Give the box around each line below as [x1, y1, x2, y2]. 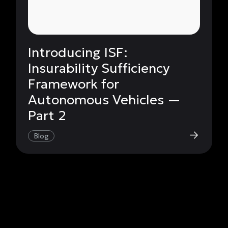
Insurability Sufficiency [27, 60, 169, 76]
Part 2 [27, 107, 66, 124]
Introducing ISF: [27, 44, 128, 61]
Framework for [27, 75, 119, 92]
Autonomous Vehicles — [27, 91, 181, 108]
